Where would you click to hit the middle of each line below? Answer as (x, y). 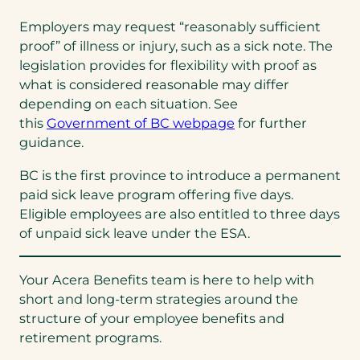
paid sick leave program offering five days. (156, 194)
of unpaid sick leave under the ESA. (135, 233)
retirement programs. (92, 338)
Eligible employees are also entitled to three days (180, 213)
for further (271, 123)
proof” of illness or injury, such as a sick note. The (176, 46)
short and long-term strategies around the (159, 299)
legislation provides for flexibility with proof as (168, 65)
